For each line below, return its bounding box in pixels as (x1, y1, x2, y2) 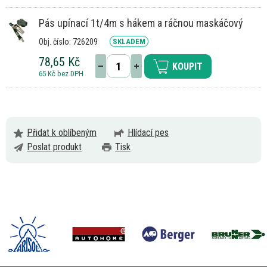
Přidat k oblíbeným (27, 127, 97, 139)
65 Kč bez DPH (39, 69, 83, 79)
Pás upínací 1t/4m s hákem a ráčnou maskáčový (39, 17, 243, 30)
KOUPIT (172, 61, 203, 73)
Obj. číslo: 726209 (39, 37, 98, 47)
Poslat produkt (27, 141, 82, 153)
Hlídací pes (128, 127, 169, 139)
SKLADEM (113, 37, 145, 46)
